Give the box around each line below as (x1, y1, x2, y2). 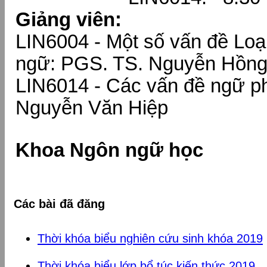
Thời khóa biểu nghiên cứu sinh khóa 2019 (38, 232, 263, 245)
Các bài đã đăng (14, 197, 105, 210)
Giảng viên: (15, 9, 122, 30)
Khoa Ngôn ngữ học (15, 139, 203, 161)
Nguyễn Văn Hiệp (15, 97, 168, 119)
